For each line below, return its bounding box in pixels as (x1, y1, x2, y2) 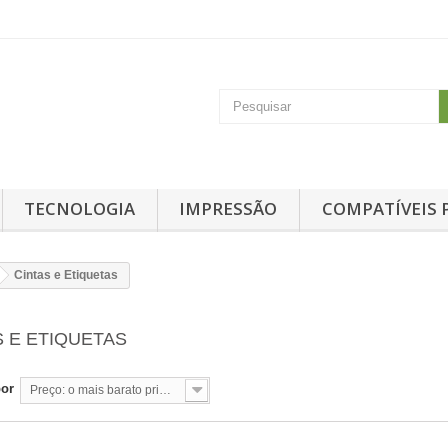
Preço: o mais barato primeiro (159, 382, 171, 397)
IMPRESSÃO (179, 196, 278, 220)
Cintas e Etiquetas (14, 267, 118, 282)
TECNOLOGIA (24, 196, 136, 220)
